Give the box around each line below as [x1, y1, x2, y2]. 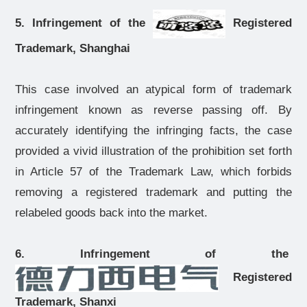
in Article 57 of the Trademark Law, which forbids [15, 165, 292, 178]
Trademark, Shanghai [15, 42, 131, 55]
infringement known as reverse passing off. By [15, 103, 292, 116]
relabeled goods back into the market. [15, 206, 208, 219]
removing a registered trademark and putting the [15, 186, 292, 199]
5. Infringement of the [15, 16, 153, 30]
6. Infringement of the [15, 247, 292, 260]
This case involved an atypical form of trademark [15, 83, 292, 96]
